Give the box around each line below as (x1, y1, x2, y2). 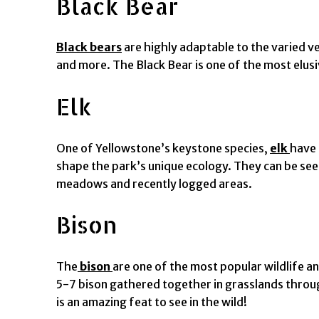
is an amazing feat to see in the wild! (56, 294, 247, 309)
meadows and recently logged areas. (56, 176, 252, 191)
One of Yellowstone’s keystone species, (56, 140, 270, 155)
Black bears (56, 40, 122, 55)
